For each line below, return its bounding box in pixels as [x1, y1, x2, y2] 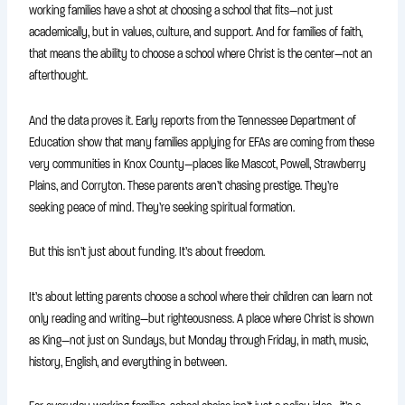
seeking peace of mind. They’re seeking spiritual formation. [29, 199, 296, 215]
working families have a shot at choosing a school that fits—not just [29, 3, 334, 19]
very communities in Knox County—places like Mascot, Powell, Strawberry [29, 155, 367, 172]
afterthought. [29, 68, 89, 84]
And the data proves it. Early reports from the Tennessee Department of [29, 112, 357, 128]
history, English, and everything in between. [29, 353, 228, 370]
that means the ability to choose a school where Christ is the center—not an [29, 46, 373, 62]
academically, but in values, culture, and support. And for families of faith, [29, 24, 363, 41]
